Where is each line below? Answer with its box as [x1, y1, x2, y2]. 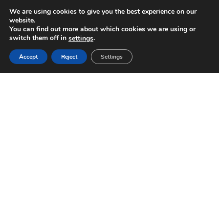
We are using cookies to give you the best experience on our [9, 7, 197, 16]
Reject [61, 52, 77, 61]
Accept [19, 52, 38, 61]
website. [9, 16, 35, 25]
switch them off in [9, 33, 68, 43]
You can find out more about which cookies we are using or [9, 24, 196, 34]
